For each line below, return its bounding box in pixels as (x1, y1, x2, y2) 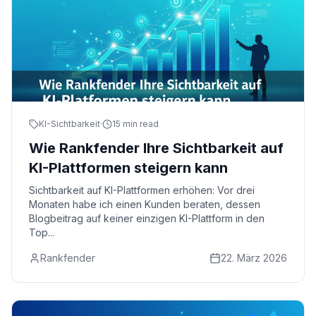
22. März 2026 (221, 252, 287, 264)
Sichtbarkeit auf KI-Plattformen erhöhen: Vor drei (29, 184, 255, 196)
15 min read (112, 119, 159, 129)
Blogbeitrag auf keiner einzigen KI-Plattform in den (29, 212, 265, 224)
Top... (29, 226, 54, 238)
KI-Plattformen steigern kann (29, 159, 228, 176)
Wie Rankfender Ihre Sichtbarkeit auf (29, 140, 284, 157)
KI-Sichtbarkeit (39, 119, 100, 129)
